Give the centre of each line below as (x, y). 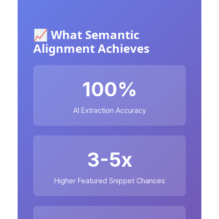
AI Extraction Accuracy (109, 110)
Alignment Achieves (91, 48)
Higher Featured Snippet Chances (109, 180)
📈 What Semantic (86, 34)
